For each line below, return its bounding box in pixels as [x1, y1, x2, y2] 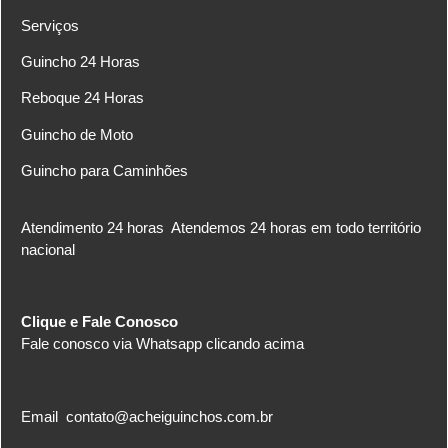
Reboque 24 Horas [21, 89, 144, 107]
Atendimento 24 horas [21, 218, 168, 236]
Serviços [21, 16, 79, 34]
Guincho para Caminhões [21, 162, 188, 180]
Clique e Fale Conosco [21, 313, 178, 331]
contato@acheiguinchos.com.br [66, 408, 273, 426]
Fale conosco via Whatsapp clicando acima [21, 335, 304, 353]
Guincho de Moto [21, 125, 133, 143]
